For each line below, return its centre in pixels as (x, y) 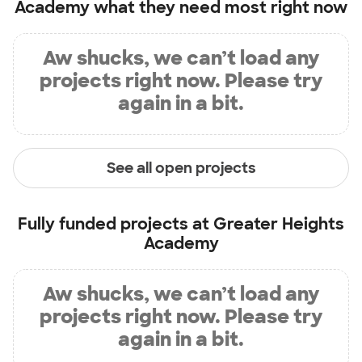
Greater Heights (279, 224)
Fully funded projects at (116, 224)
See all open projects (181, 168)
